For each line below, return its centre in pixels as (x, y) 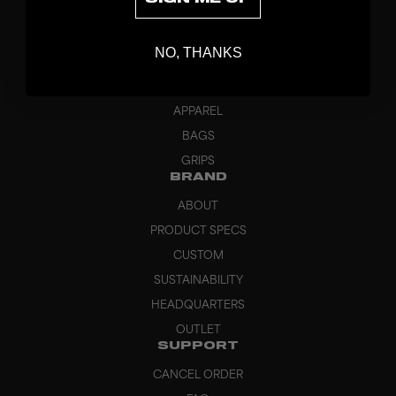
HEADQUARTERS (198, 306)
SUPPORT (198, 346)
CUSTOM (198, 256)
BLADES (198, 63)
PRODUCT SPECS (198, 232)
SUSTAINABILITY (198, 281)
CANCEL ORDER (198, 376)
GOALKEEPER (198, 88)
